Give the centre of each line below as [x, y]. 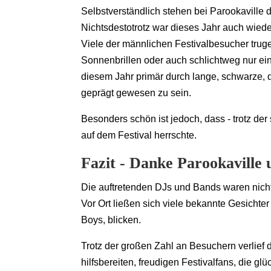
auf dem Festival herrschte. [139, 135]
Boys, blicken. [111, 220]
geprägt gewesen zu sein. [136, 93]
